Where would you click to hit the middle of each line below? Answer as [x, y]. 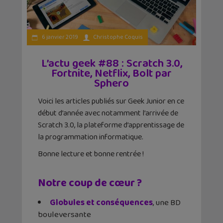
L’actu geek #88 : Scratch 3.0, [111, 64]
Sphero [111, 84]
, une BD [167, 203]
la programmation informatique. [91, 137]
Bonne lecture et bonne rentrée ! [91, 154]
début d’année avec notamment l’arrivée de [108, 113]
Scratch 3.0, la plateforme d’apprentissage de [111, 125]
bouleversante [64, 215]
